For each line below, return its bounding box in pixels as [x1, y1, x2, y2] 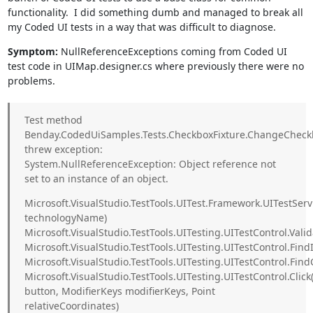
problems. [7, 74, 55, 87]
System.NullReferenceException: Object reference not [24, 157, 276, 170]
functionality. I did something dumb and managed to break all [7, 6, 303, 19]
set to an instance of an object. [24, 172, 168, 185]
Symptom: [7, 45, 58, 58]
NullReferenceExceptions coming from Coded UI [57, 45, 287, 58]
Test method [24, 113, 82, 126]
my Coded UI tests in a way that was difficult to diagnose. [7, 20, 276, 34]
